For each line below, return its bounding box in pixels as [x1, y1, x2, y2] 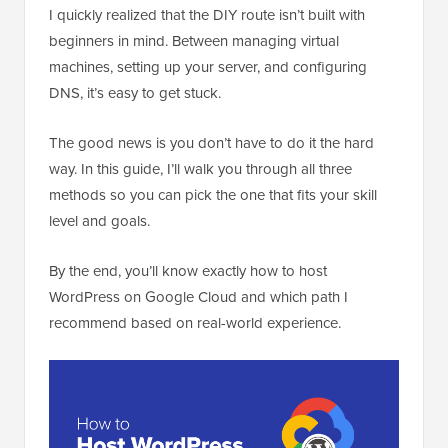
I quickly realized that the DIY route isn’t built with [49, 4, 365, 27]
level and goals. [49, 210, 150, 233]
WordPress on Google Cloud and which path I [49, 286, 348, 309]
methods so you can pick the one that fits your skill [49, 184, 377, 207]
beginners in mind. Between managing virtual [49, 30, 339, 53]
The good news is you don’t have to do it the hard [49, 132, 374, 155]
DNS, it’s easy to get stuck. [49, 82, 221, 105]
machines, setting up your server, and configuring [49, 56, 367, 79]
